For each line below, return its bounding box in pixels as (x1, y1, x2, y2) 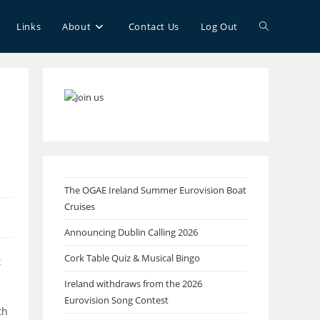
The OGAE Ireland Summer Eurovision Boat (64, 184, 246, 196)
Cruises (64, 200, 95, 213)
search (259, 125, 291, 139)
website (259, 72, 296, 86)
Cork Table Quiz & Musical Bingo (64, 251, 200, 264)
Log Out (200, 20, 238, 33)
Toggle (259, 19, 291, 33)
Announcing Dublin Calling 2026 (64, 226, 198, 239)
